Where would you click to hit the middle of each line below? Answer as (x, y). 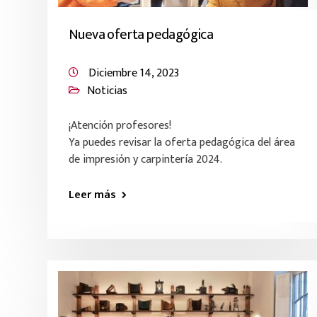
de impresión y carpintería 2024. (145, 160)
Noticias (107, 91)
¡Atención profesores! (120, 126)
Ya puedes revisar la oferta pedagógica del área (182, 143)
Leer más (92, 195)
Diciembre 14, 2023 (134, 73)
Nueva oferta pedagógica (141, 35)
